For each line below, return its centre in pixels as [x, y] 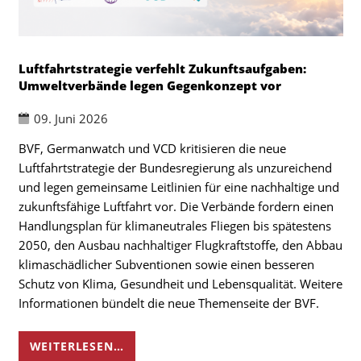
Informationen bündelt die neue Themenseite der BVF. [168, 303]
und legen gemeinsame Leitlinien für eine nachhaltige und [178, 187]
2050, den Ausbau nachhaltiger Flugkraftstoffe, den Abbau [180, 245]
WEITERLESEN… [77, 346]
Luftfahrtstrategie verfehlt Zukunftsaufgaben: [162, 68]
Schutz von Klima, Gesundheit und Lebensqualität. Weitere [180, 284]
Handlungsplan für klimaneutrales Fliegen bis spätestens [174, 226]
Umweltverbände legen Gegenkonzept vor [149, 85]
